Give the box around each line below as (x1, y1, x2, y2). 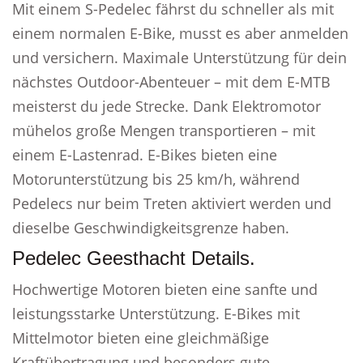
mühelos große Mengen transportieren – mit (12, 121, 315, 140)
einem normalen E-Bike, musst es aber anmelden (12, 23, 348, 43)
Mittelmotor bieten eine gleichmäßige (12, 328, 269, 348)
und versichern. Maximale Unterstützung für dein (12, 48, 347, 67)
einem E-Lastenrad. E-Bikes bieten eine (12, 145, 277, 164)
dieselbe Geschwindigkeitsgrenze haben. (12, 218, 289, 237)
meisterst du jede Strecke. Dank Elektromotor (12, 96, 321, 116)
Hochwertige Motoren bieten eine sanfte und (12, 280, 318, 299)
